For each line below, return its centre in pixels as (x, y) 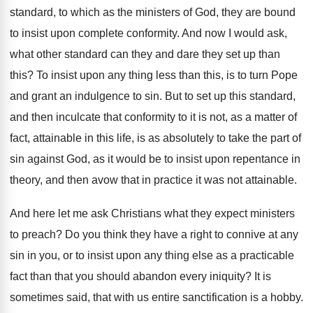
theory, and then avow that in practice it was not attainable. (153, 180)
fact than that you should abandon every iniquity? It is (140, 276)
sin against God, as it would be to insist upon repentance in (155, 159)
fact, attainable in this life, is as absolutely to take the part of (155, 138)
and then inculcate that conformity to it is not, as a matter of (153, 117)
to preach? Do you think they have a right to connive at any (154, 234)
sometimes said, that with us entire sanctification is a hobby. (156, 297)
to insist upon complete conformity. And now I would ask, (148, 33)
